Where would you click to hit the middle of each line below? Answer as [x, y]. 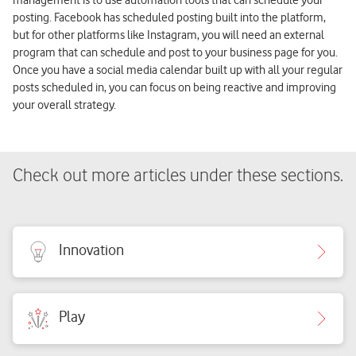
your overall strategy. [64, 104]
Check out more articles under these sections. [178, 176]
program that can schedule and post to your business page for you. [175, 52]
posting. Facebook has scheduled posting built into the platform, [169, 17]
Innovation [91, 250]
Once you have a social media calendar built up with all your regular [178, 70]
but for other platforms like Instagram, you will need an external [168, 35]
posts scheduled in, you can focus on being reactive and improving [174, 87]
